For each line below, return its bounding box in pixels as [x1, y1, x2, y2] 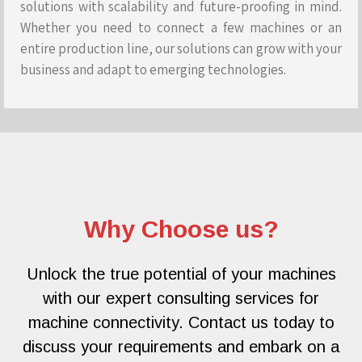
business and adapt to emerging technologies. [20, 60, 286, 78]
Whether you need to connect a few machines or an [20, 18, 342, 36]
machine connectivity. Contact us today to [27, 313, 335, 331]
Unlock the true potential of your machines [26, 264, 336, 283]
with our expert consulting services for [43, 288, 319, 307]
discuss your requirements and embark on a [23, 337, 339, 356]
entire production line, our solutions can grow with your [20, 39, 342, 57]
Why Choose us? [83, 215, 279, 242]
